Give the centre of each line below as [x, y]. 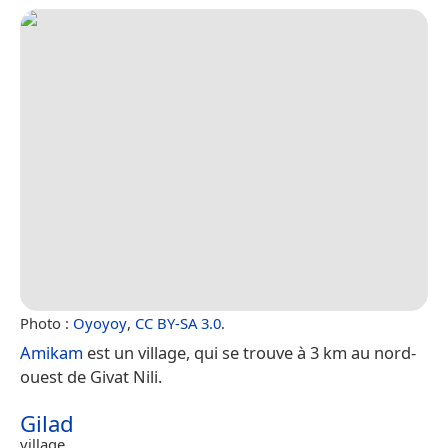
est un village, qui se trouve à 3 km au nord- [249, 353]
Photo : [46, 323]
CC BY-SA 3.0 [178, 323]
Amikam [51, 353]
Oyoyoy [100, 323]
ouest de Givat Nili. [91, 377]
